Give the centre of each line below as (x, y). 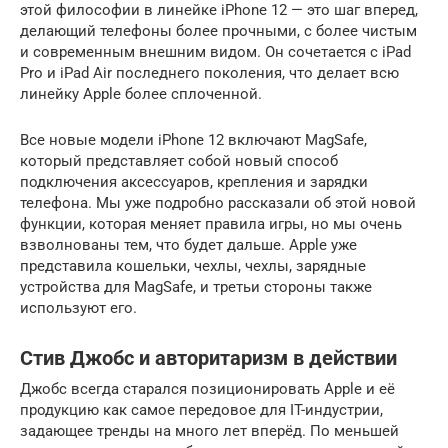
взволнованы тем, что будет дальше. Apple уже (188, 244)
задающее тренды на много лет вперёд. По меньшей (209, 430)
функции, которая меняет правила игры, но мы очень (211, 223)
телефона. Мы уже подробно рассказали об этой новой (218, 202)
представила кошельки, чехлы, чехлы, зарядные (193, 265)
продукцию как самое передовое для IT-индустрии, (201, 409)
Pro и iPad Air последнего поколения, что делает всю (209, 72)
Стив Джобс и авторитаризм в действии (208, 358)
